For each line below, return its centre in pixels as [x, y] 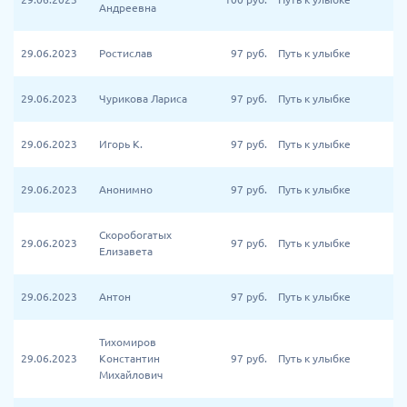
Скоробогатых [135, 235]
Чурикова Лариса [143, 99]
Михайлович [131, 375]
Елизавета [126, 251]
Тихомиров [128, 342]
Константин [129, 358]
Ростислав [126, 53]
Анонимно [126, 189]
